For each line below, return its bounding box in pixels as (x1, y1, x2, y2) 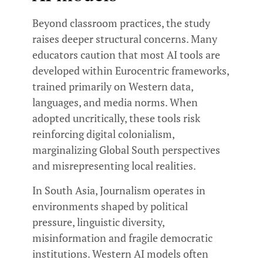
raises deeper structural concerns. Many (32, 32, 217, 46)
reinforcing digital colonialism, (32, 127, 174, 141)
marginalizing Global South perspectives (32, 143, 220, 157)
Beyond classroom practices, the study (32, 16, 210, 31)
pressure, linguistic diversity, (32, 214, 164, 229)
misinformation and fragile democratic (32, 230, 213, 245)
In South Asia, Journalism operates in (32, 183, 205, 197)
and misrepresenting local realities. (32, 159, 196, 173)
